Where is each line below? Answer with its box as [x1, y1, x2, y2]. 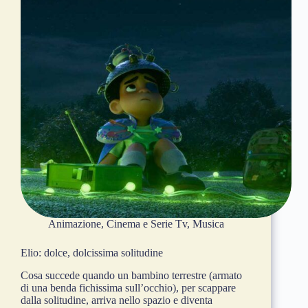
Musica [192, 218, 224, 230]
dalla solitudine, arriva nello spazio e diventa [21, 294, 212, 307]
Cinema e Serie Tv [107, 218, 187, 230]
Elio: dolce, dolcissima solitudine [21, 247, 163, 259]
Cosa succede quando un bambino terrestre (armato [21, 269, 242, 282]
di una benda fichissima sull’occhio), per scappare [21, 282, 236, 294]
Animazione [48, 218, 101, 230]
